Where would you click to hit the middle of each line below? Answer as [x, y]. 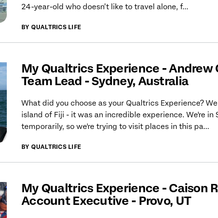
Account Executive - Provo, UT [106, 201]
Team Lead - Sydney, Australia [105, 81]
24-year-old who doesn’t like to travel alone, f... [105, 7]
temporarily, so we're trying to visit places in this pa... [115, 127]
